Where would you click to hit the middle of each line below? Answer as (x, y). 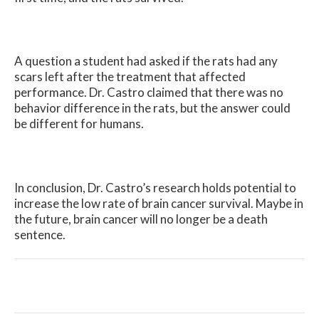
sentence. (40, 234)
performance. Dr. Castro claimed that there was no (149, 93)
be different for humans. (81, 124)
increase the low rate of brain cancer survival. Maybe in (159, 203)
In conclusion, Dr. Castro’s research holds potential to (155, 187)
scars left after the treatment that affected (130, 77)
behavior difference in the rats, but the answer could (152, 108)
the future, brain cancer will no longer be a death (141, 219)
